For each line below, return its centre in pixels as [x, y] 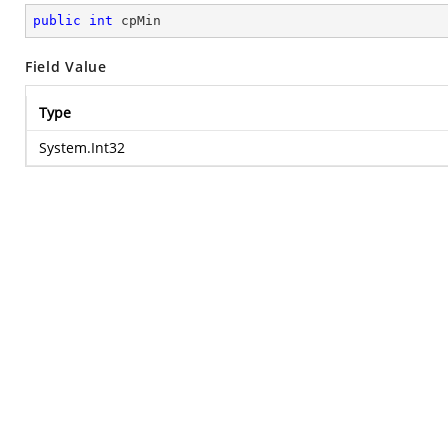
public [57, 20]
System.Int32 [82, 147]
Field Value [66, 66]
